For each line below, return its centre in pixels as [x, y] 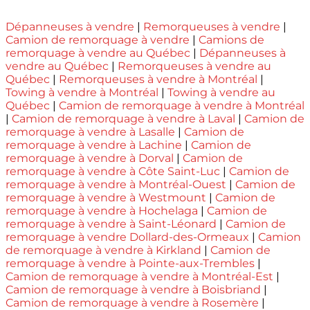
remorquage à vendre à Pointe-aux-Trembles [130, 263]
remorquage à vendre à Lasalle [90, 131]
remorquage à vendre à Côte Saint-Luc [113, 171]
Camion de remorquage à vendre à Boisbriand [133, 289]
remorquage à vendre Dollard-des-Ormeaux [127, 237]
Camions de [231, 39]
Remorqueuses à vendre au [194, 66]
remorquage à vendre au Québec [98, 53]
